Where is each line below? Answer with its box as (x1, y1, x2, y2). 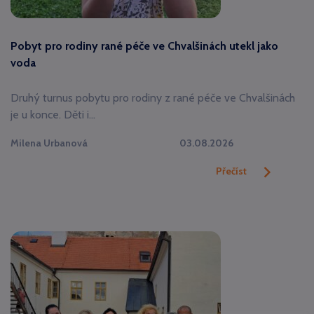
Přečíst (215, 165, 247, 177)
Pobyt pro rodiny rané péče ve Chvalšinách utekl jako (11, 39, 278, 53)
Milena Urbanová (11, 137, 88, 149)
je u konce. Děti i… (11, 108, 95, 121)
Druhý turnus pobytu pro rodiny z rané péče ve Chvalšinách (11, 91, 295, 104)
